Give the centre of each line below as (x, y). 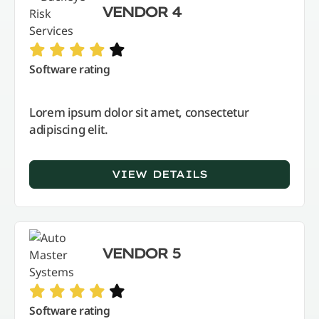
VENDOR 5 (140, 252)
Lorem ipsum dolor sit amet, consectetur (139, 113)
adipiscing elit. (69, 130)
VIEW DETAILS (159, 174)
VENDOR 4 (141, 11)
